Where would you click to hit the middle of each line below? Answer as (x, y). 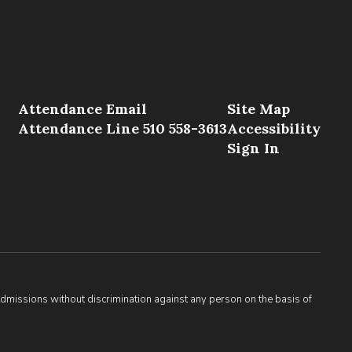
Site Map (258, 109)
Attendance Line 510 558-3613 (122, 128)
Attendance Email (82, 109)
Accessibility (273, 128)
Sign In (253, 148)
